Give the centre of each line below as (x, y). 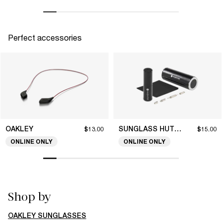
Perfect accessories (45, 38)
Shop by (29, 196)
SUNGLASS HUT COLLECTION (178, 129)
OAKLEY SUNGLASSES (47, 215)
